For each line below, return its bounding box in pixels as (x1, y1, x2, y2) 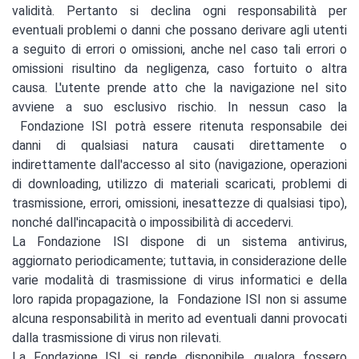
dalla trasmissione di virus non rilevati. (12, 330, 221, 346)
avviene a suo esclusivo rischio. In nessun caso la (12, 99, 347, 115)
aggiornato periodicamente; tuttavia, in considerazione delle (12, 253, 347, 269)
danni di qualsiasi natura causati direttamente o (12, 138, 347, 154)
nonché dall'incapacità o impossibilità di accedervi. (12, 215, 293, 231)
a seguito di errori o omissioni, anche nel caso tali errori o (12, 42, 347, 58)
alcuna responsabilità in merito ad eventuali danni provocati (12, 311, 347, 327)
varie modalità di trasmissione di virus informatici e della (12, 272, 347, 288)
